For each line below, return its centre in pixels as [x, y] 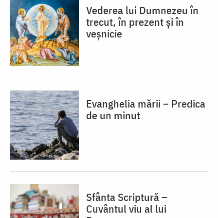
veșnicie [104, 34]
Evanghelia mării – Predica [146, 104]
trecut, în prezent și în [135, 22]
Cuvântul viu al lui [126, 209]
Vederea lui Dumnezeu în [142, 10]
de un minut [113, 115]
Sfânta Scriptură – [127, 197]
